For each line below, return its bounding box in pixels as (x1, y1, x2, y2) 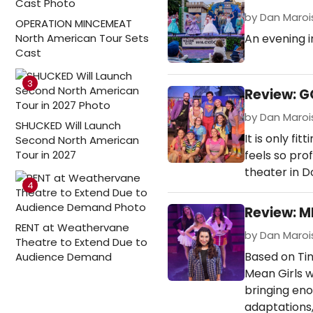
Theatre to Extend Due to (15, 235, 147, 249)
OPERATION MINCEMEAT (15, 16, 132, 31)
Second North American (15, 133, 139, 147)
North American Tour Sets (15, 31, 149, 45)
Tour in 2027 (15, 147, 76, 162)
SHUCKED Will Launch (15, 118, 121, 133)
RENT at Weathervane (15, 220, 129, 235)
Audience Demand (15, 249, 112, 264)
